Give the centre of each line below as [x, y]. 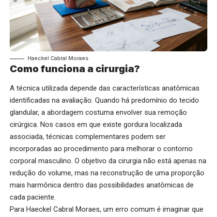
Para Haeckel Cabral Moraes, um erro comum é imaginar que [107, 209]
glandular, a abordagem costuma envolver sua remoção [98, 112]
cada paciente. [33, 197]
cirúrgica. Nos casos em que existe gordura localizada [96, 124]
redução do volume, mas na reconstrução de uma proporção [107, 173]
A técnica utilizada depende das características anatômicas [105, 88]
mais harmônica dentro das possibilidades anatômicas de [102, 185]
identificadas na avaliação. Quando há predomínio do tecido [104, 100]
